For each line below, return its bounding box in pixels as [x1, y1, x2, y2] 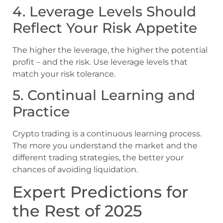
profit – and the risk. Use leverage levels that [12, 57, 188, 67]
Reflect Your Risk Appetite [12, 19, 197, 36]
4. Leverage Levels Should [12, 2, 196, 20]
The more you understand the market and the [12, 140, 198, 150]
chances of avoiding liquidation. [12, 164, 138, 174]
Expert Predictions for [12, 182, 188, 202]
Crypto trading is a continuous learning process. [12, 128, 202, 138]
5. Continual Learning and [12, 86, 195, 104]
